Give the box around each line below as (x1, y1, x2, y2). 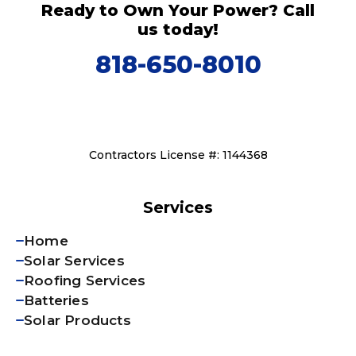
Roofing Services (24, 272, 146, 288)
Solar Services (24, 252, 125, 269)
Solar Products (24, 311, 131, 328)
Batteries (24, 292, 89, 308)
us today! (137, 19, 219, 39)
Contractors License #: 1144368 (88, 147, 268, 162)
